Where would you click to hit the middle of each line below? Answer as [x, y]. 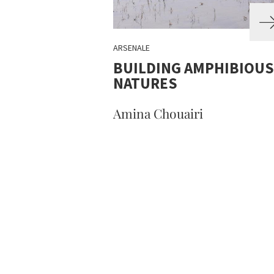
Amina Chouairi [158, 113]
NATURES [145, 83]
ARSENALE [131, 48]
